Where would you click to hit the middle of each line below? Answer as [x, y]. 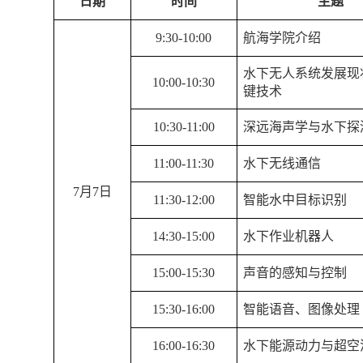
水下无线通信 [282, 163]
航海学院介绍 [282, 38]
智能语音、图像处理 [301, 309]
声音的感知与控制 [295, 273]
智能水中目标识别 [295, 200]
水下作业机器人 [288, 236]
